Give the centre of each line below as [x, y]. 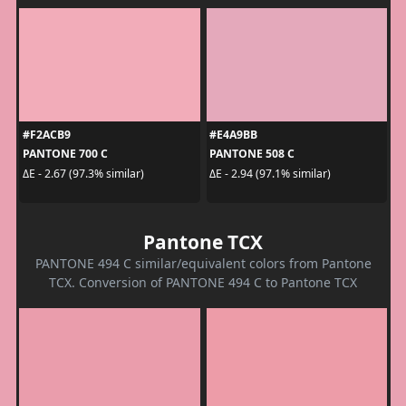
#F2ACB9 [46, 135]
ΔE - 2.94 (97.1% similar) [270, 173]
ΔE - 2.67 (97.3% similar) [83, 173]
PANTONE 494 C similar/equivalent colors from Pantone [203, 264]
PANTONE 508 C [252, 154]
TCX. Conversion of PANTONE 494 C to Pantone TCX [203, 283]
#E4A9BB [233, 135]
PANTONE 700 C [65, 154]
